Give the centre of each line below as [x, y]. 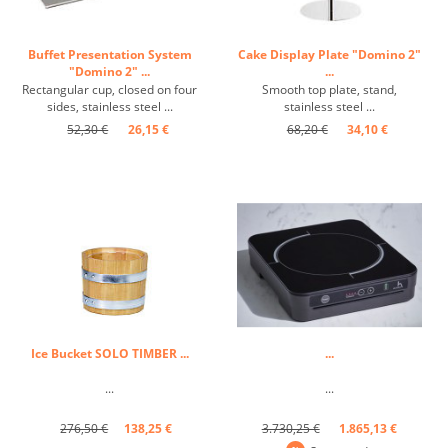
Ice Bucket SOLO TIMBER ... [109, 353]
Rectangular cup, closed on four [110, 89]
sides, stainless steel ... [109, 106]
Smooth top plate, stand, [329, 89]
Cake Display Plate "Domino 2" [329, 54]
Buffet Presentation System [109, 54]
